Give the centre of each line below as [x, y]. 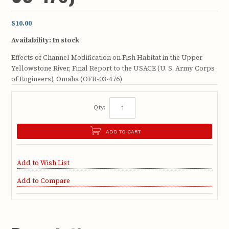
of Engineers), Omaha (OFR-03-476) [67, 79]
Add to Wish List [43, 163]
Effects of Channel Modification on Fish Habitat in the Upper [107, 58]
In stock [66, 40]
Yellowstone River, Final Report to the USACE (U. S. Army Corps [113, 68]
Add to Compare [44, 181]
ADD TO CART [123, 131]
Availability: [31, 40]
